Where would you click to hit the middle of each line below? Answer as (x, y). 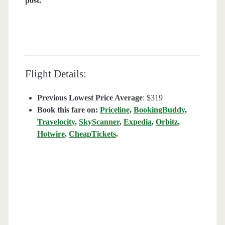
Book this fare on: (68, 110)
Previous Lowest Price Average (90, 98)
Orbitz (166, 122)
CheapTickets (92, 134)
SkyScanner (99, 122)
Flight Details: (55, 74)
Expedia (137, 122)
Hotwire (51, 134)
